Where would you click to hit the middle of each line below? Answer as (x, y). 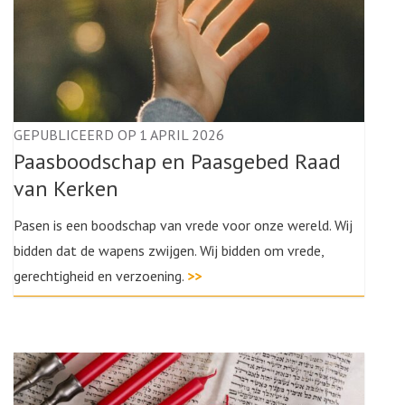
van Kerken (66, 188)
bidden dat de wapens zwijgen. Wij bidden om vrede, (169, 250)
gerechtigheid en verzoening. (100, 276)
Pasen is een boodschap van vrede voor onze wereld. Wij (183, 225)
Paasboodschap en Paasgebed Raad (177, 161)
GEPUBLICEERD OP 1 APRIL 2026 (119, 135)
